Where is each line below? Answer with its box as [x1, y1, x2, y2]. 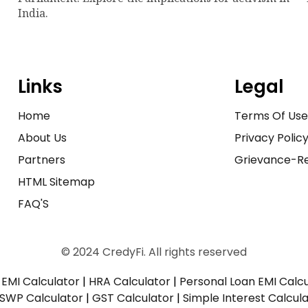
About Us [17, 129, 67, 146]
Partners [17, 151, 65, 168]
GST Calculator [92, 289, 174, 306]
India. [17, 5, 48, 21]
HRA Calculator [89, 273, 170, 289]
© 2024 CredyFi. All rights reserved [61, 243, 247, 260]
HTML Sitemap [17, 173, 95, 190]
